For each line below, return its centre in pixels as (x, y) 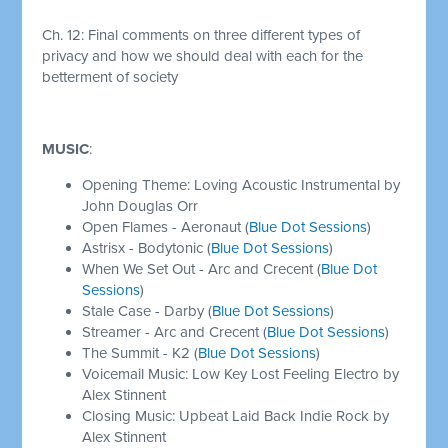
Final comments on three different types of (224, 34)
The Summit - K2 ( (140, 352)
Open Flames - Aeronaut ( (166, 226)
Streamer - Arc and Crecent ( (175, 331)
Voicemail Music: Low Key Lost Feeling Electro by (241, 373)
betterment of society (110, 76)
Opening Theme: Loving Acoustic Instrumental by (241, 184)
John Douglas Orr (142, 205)
